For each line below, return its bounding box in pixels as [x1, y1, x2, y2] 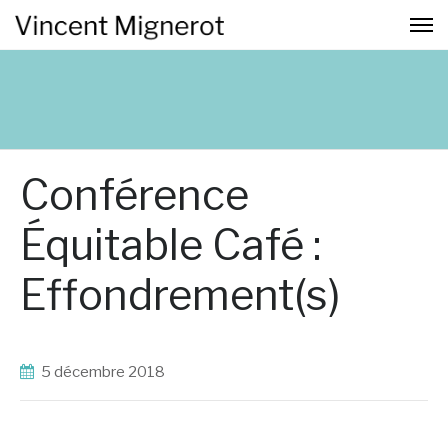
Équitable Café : [20, 219, 321, 270]
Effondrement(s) [20, 269, 340, 320]
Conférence [20, 169, 249, 220]
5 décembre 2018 [41, 363, 195, 381]
